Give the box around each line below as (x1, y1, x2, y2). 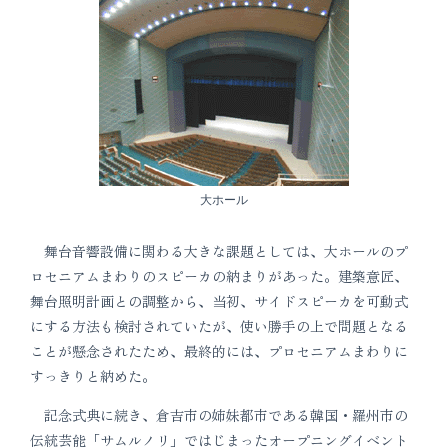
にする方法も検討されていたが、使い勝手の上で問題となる (30, 316, 408, 336)
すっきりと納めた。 (30, 366, 156, 386)
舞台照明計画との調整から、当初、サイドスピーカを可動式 (30, 291, 408, 311)
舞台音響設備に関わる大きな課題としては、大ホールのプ (30, 241, 408, 261)
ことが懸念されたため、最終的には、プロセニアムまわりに (30, 341, 408, 361)
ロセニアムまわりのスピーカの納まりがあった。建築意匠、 (30, 266, 408, 286)
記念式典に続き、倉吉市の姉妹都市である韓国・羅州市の (30, 405, 408, 425)
